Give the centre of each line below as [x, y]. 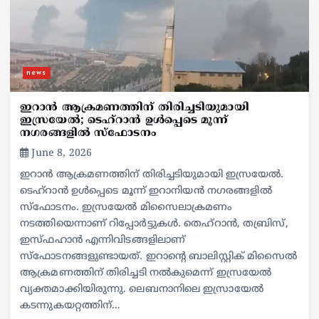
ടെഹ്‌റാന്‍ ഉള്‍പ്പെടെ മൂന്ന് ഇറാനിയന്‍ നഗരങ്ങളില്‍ [146, 191]
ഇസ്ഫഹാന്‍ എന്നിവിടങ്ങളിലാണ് [103, 240]
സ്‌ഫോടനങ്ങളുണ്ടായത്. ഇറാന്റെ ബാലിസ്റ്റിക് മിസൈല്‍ [159, 256]
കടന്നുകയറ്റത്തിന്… [70, 305]
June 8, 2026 [61, 153]
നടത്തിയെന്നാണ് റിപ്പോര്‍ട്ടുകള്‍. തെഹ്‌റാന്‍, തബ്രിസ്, [154, 224]
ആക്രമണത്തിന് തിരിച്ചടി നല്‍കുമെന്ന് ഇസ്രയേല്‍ [146, 273]
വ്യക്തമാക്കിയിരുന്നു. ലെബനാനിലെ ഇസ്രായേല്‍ [142, 289]
